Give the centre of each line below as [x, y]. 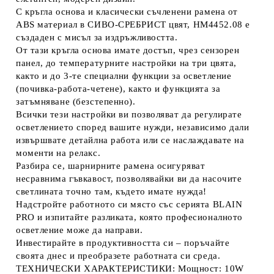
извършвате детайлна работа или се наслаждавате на [130, 140]
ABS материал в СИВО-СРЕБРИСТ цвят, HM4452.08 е [133, 24]
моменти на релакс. [58, 153]
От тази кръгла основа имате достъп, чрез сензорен [128, 50]
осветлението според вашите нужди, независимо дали [133, 127]
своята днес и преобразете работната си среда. [118, 256]
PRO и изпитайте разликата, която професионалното [129, 217]
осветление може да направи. [80, 230]
